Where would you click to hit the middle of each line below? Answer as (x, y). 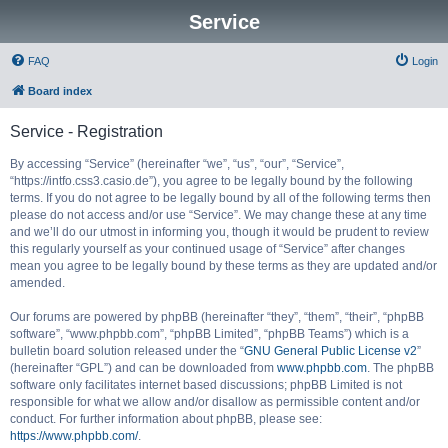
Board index (60, 91)
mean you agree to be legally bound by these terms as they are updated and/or (223, 266)
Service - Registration (86, 131)
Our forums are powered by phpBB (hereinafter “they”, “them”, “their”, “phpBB (217, 317)
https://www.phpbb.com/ (74, 436)
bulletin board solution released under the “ (127, 351)
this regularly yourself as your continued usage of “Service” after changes (207, 249)
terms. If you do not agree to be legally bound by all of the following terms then (220, 198)
